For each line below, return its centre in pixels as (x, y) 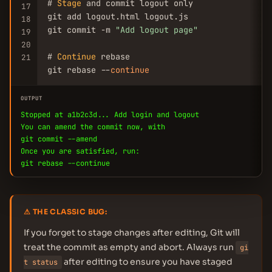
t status (41, 262)
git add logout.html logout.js (118, 16)
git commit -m (81, 30)
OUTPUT (32, 98)
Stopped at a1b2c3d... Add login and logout (110, 115)
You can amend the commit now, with (93, 127)
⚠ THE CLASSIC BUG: (66, 212)
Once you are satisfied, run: (80, 151)
